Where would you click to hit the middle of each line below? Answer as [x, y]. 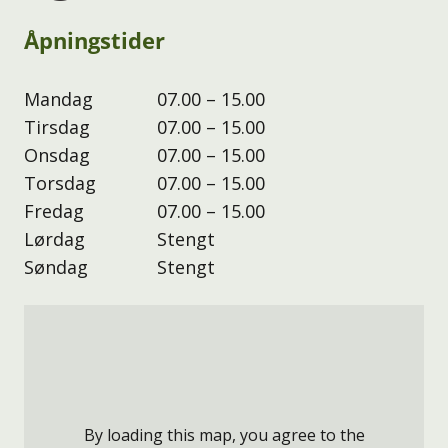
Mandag [58, 98]
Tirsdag [57, 126]
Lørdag [54, 238]
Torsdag [60, 182]
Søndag [56, 266]
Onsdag [57, 154]
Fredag [54, 210]
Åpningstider [94, 39]
